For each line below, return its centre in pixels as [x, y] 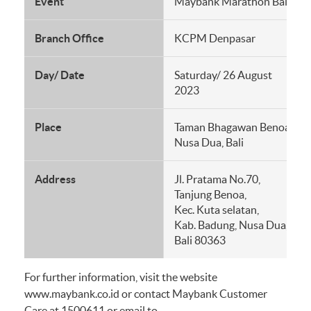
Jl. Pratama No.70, [217, 179]
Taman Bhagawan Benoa [232, 127]
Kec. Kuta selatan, [217, 210]
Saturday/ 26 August [223, 75]
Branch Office [69, 38]
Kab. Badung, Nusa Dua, [231, 225]
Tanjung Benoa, [210, 194]
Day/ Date [60, 75]
